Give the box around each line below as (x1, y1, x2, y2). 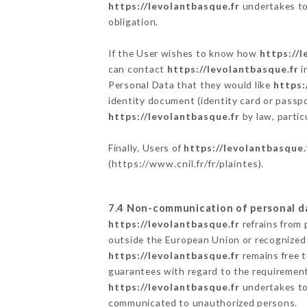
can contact (108, 62, 167, 75)
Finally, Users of (108, 141, 184, 153)
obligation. (108, 15, 158, 27)
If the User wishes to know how (108, 47, 260, 59)
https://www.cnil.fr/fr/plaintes (111, 157, 258, 169)
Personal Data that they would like (108, 78, 273, 90)
